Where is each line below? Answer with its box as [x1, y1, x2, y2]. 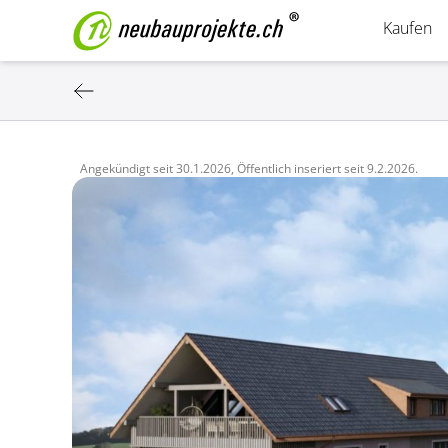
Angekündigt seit [80, 160, 173, 177]
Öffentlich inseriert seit [237, 160, 364, 177]
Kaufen [382, 17, 432, 39]
